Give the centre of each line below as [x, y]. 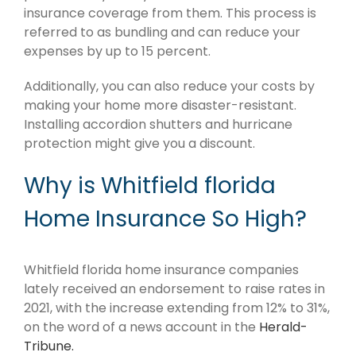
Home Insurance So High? [165, 219]
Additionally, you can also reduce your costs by [169, 87]
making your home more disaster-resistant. [160, 106]
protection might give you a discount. [139, 144]
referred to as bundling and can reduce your [162, 33]
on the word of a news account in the [141, 327]
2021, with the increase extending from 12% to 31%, [177, 308]
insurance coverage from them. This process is [170, 14]
